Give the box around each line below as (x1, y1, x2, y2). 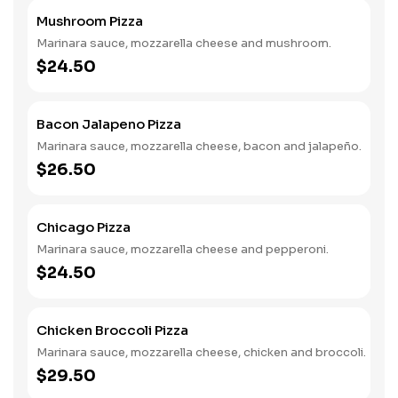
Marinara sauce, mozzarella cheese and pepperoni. (36, 242, 329, 257)
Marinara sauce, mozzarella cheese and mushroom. (36, 36, 331, 51)
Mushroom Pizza (36, 12, 143, 29)
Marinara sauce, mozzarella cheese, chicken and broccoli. (36, 345, 366, 360)
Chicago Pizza (36, 219, 131, 235)
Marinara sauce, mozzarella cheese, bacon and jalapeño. (36, 139, 362, 154)
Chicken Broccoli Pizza (36, 322, 188, 338)
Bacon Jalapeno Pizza (36, 115, 181, 132)
